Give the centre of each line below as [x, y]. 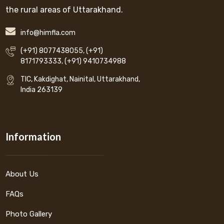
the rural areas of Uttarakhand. [64, 10]
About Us [22, 174]
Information [33, 137]
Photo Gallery [29, 214]
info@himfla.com [48, 33]
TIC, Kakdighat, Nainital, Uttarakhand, [80, 79]
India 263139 [42, 90]
